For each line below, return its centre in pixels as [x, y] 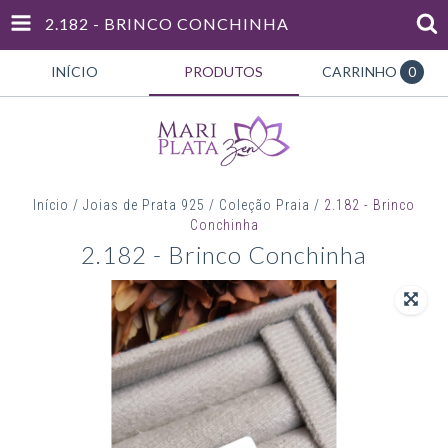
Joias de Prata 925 [144, 205]
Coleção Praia [264, 205]
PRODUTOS [224, 71]
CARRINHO [360, 71]
